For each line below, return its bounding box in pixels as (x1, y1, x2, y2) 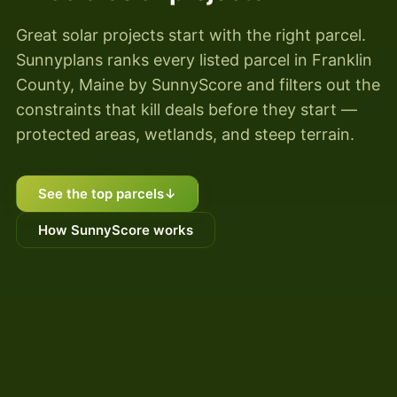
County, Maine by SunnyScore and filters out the (16, 75, 380, 95)
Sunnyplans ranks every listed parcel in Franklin (16, 51, 372, 70)
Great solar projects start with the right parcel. (16, 26, 366, 45)
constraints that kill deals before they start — (16, 100, 357, 120)
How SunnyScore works (38, 222, 193, 239)
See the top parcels (38, 185, 164, 203)
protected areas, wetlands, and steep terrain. (16, 125, 354, 144)
